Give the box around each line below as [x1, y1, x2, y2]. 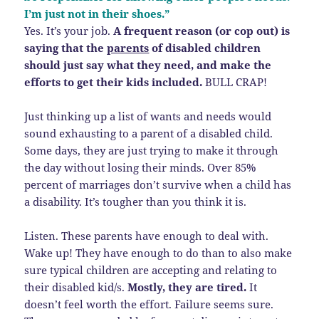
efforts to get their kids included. [24, 74, 203, 89]
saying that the [24, 40, 108, 55]
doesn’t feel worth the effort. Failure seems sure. [24, 296, 274, 311]
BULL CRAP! [202, 74, 268, 89]
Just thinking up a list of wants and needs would [24, 108, 272, 123]
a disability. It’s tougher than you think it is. [24, 194, 247, 209]
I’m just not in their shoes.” [24, 6, 170, 21]
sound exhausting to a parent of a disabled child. [24, 125, 273, 140]
